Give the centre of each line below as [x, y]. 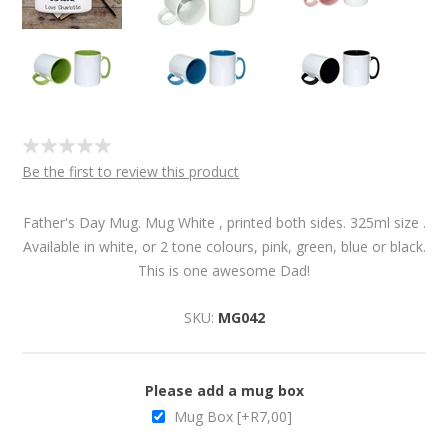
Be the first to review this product [131, 171]
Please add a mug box [224, 390]
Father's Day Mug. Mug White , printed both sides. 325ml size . [224, 222]
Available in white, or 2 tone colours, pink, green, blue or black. [224, 246]
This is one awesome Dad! [224, 270]
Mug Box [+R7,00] [232, 416]
